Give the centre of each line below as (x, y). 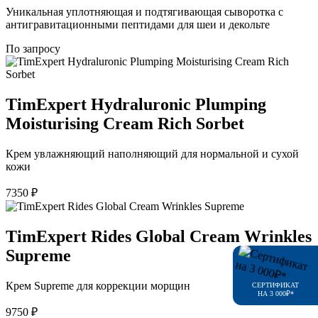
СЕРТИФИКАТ (275, 285)
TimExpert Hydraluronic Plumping (136, 105)
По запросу (33, 49)
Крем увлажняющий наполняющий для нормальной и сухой (152, 154)
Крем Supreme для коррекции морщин (98, 285)
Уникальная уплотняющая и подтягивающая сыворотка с (144, 12)
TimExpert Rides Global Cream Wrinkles (159, 236)
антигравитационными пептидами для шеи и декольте (138, 25)
